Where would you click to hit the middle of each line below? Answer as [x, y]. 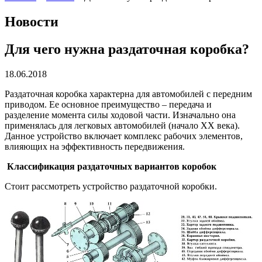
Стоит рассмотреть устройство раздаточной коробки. [111, 186]
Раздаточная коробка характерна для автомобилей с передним [128, 94]
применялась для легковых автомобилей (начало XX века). [122, 125]
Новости [32, 21]
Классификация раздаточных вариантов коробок [111, 166]
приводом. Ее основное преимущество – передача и [108, 104]
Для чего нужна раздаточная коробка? [127, 49]
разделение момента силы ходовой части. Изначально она [120, 115]
